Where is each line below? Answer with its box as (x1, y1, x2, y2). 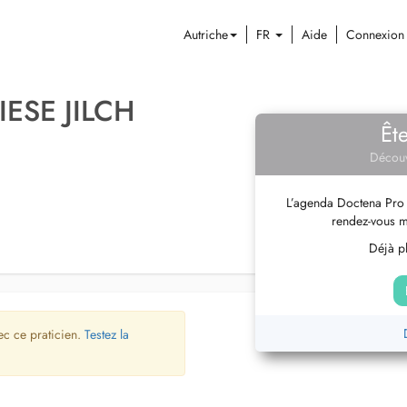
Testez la (84, 325, 129, 343)
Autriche (184, 25, 228, 44)
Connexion (346, 25, 404, 44)
